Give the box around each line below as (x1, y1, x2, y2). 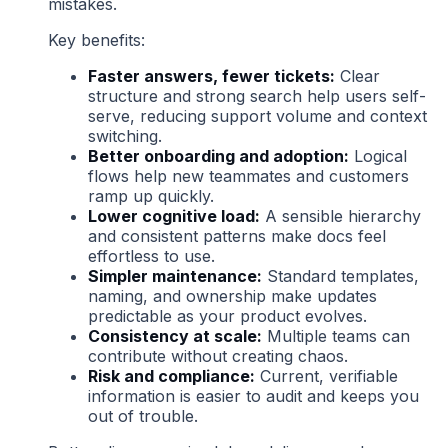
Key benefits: (48, 29, 145, 50)
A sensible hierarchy (260, 205, 421, 226)
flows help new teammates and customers (88, 165, 409, 186)
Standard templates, (262, 265, 419, 286)
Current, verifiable (255, 365, 398, 386)
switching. (88, 125, 162, 146)
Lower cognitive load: (88, 205, 260, 226)
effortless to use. (88, 245, 215, 266)
